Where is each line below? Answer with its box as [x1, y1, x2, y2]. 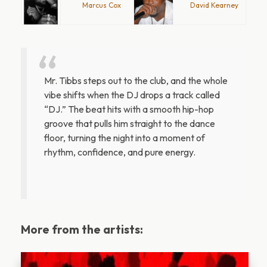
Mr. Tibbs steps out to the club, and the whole [44, 74, 228, 87]
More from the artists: [21, 222, 143, 237]
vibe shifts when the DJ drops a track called [44, 89, 220, 101]
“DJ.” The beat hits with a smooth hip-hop [44, 103, 214, 116]
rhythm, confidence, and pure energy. [44, 146, 195, 159]
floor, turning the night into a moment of [44, 132, 205, 144]
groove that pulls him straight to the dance [44, 117, 215, 130]
